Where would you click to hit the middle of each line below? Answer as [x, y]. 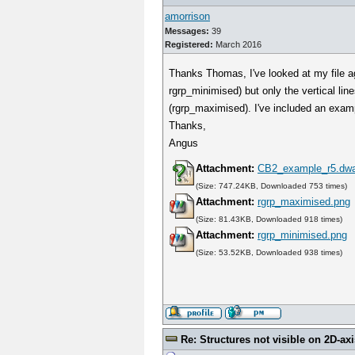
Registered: [189, 44]
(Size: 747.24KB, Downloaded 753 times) [272, 186]
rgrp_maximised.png [304, 202]
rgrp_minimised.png [303, 235]
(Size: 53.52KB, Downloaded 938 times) [269, 252]
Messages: [187, 31]
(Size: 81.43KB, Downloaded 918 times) [269, 219]
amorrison [187, 16]
